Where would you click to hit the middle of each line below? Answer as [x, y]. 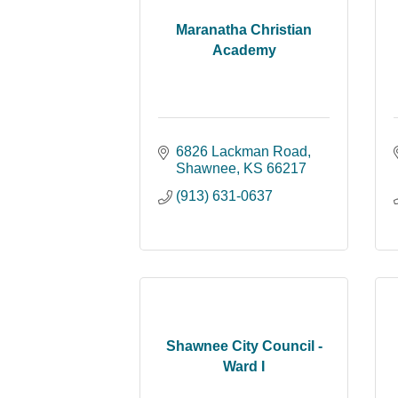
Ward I [244, 366]
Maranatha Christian [244, 29]
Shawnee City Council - [244, 346]
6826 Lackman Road [242, 151]
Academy [244, 50]
